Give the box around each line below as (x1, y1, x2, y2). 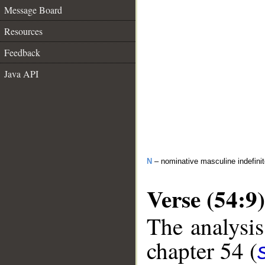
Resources (4, 25, 43, 37)
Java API (4, 67, 38, 80)
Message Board (4, 4, 62, 16)
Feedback (4, 46, 40, 59)
